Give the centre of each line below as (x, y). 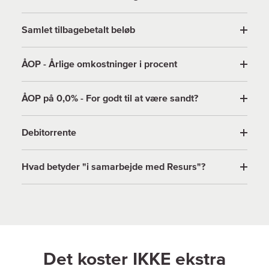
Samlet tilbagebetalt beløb (78, 30)
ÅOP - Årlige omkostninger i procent (99, 64)
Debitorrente (49, 132)
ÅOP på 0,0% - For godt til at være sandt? (110, 98)
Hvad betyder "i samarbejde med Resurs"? (113, 167)
